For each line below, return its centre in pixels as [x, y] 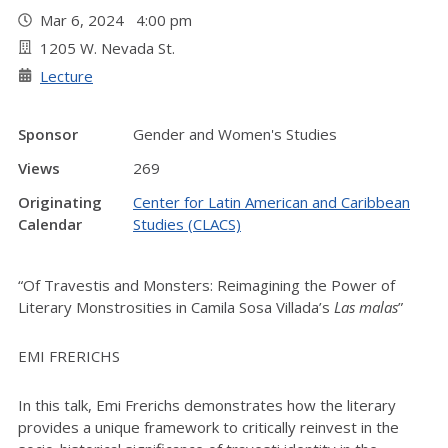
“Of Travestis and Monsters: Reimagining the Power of [206, 285]
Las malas [366, 307]
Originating [60, 202]
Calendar [50, 224]
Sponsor [48, 134]
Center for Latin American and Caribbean [271, 202]
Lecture [66, 76]
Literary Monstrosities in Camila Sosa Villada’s [176, 307]
